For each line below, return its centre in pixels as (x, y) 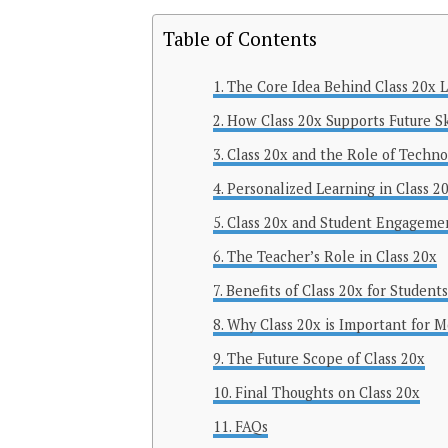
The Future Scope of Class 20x (325, 359)
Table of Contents (240, 39)
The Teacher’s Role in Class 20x (331, 257)
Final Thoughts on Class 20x (327, 393)
